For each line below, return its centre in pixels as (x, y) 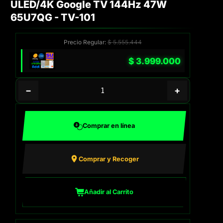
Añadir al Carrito (109, 192)
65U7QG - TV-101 (53, 18)
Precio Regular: (85, 43)
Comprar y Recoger (109, 159)
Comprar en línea (109, 126)
